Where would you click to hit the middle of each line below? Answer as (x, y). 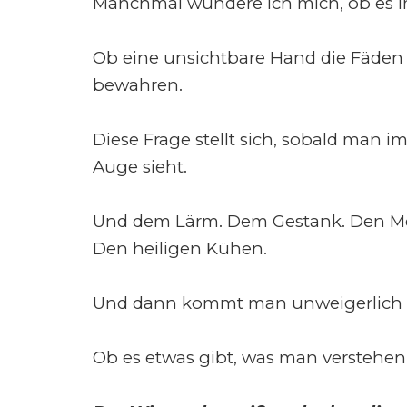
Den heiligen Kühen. (180, 249)
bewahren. (138, 85)
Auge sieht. (140, 167)
